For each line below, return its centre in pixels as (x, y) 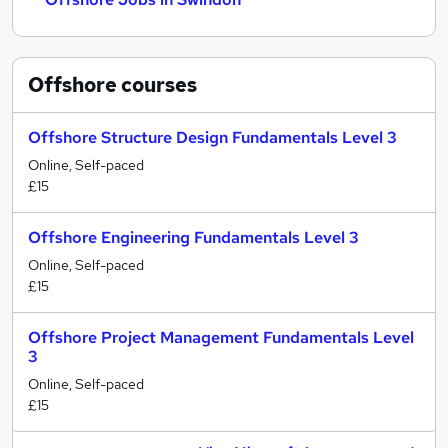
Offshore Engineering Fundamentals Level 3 (193, 237)
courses (157, 85)
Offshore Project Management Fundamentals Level (221, 337)
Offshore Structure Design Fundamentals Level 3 (212, 137)
